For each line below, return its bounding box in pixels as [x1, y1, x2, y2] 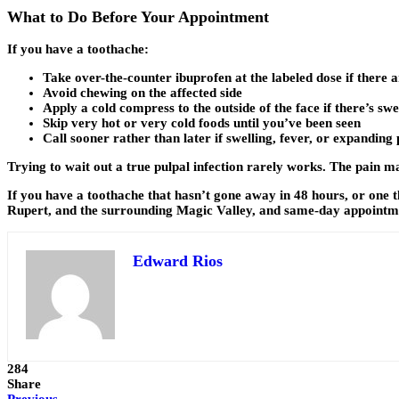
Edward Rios [133, 252, 223, 271]
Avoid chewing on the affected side [43, 85, 242, 101]
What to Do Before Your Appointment [7, 7, 269, 26]
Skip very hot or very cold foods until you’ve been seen [43, 116, 361, 131]
